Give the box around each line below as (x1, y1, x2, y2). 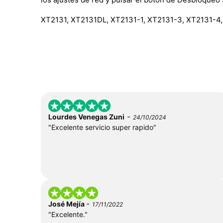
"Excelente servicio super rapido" (48, 122, 156, 131)
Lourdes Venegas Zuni (48, 112, 124, 121)
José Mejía (48, 199, 86, 208)
